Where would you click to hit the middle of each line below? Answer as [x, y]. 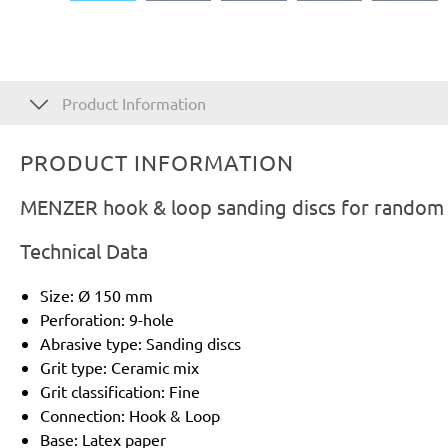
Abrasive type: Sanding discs [140, 342]
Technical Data [84, 250]
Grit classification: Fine [120, 390]
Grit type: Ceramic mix [119, 366]
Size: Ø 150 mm [96, 294]
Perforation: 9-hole [107, 318]
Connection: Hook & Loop [130, 414]
